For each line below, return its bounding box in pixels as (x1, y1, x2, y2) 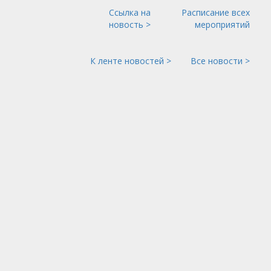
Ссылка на (109, 7, 151, 19)
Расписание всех (181, 7, 250, 19)
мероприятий (195, 19, 250, 31)
